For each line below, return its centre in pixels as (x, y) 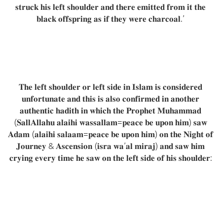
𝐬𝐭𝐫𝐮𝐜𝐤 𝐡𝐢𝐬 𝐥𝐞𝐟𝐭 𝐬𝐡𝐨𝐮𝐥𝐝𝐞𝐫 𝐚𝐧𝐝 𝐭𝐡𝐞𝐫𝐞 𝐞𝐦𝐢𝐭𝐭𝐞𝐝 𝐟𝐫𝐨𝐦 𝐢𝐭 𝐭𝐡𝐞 (110, 7)
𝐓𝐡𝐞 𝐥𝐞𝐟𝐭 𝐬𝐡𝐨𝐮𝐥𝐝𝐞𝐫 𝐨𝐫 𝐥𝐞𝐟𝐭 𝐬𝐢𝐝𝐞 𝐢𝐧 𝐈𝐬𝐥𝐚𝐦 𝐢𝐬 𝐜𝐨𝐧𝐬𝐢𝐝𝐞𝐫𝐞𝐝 (110, 87)
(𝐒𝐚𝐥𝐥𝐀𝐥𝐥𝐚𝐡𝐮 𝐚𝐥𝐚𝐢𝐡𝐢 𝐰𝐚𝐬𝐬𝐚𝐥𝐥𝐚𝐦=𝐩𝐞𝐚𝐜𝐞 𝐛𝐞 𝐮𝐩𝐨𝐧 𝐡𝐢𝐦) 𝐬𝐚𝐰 (110, 122)
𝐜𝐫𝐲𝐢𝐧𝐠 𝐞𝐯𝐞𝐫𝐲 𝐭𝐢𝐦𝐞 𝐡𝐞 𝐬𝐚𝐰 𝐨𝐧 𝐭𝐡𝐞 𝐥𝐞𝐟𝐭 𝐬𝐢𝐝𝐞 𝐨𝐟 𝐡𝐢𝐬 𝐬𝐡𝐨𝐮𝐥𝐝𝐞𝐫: (110, 158)
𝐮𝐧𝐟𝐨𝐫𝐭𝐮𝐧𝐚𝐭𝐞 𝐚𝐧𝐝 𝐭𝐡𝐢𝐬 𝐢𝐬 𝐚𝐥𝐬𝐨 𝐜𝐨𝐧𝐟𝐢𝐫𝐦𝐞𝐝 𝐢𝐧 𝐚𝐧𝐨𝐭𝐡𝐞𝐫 (110, 99)
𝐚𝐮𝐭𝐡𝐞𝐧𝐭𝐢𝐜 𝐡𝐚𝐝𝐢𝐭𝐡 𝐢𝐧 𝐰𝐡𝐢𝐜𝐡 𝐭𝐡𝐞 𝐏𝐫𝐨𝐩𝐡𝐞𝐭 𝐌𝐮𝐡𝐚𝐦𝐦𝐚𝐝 (110, 110)
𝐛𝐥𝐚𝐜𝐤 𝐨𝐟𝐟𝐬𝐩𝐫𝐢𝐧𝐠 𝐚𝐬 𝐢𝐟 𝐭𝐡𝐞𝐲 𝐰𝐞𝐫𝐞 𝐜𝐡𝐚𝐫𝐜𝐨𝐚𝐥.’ (110, 19)
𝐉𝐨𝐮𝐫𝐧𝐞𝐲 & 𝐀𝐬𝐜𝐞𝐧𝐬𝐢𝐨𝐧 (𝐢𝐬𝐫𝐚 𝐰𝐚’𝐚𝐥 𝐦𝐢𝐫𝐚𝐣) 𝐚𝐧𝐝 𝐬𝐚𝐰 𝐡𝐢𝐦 (110, 146)
